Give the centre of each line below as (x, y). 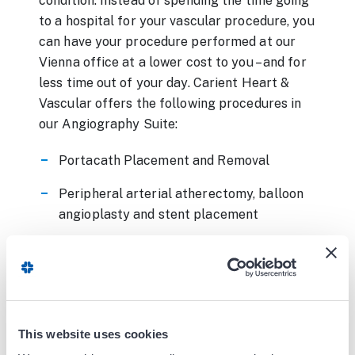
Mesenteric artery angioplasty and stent (181, 301)
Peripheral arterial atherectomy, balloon (181, 193)
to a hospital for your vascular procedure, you (177, 21)
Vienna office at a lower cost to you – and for (173, 62)
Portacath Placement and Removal (164, 160)
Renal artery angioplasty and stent (164, 247)
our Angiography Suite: (109, 124)
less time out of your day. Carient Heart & (164, 82)
